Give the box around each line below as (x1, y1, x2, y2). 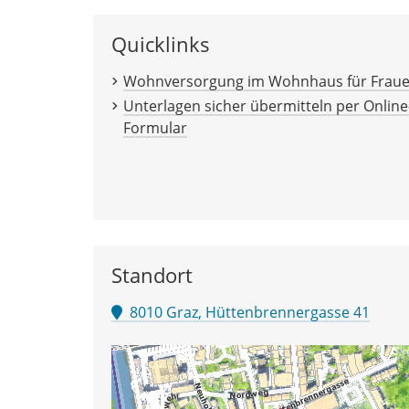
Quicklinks (111, 29, 210, 58)
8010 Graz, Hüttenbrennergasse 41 (122, 301, 370, 322)
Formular (122, 117, 187, 138)
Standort (111, 260, 193, 289)
